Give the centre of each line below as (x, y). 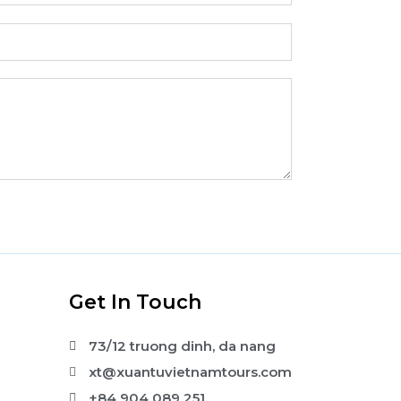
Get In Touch (135, 303)
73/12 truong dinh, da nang (183, 346)
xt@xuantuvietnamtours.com (191, 372)
